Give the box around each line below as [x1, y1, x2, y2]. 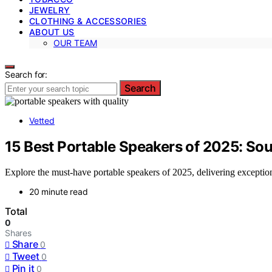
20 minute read [29, 186, 88, 197]
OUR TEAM [53, 37, 97, 48]
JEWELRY [29, 4, 70, 15]
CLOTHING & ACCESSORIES [29, 15, 147, 26]
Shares [5, 228, 32, 239]
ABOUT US [29, 26, 75, 37]
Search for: [5, 69, 48, 80]
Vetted [29, 115, 55, 126]
